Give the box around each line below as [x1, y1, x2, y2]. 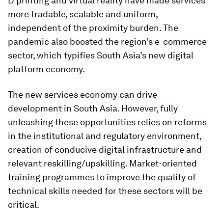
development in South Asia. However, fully [8, 103, 178, 113]
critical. [8, 199, 39, 210]
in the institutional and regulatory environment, [8, 131, 201, 141]
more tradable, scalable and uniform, [8, 9, 158, 19]
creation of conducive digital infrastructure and [8, 144, 202, 155]
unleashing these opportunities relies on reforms [8, 117, 207, 127]
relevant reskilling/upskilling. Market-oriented [8, 158, 197, 168]
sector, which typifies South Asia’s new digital [8, 50, 193, 60]
